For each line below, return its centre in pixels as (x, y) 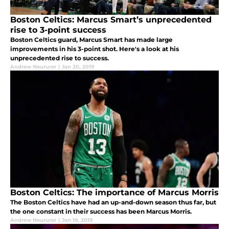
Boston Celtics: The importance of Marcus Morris (114, 193)
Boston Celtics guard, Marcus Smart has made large (91, 40)
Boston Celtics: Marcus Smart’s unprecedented (111, 20)
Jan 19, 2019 (77, 220)
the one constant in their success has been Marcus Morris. (101, 212)
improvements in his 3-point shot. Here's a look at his (95, 49)
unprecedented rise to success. (60, 58)
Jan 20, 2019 (78, 67)
